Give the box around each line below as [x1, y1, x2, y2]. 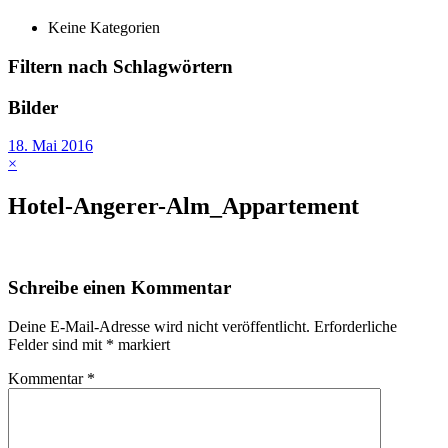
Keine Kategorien [48, 19, 160, 37]
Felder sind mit [8, 335, 106, 353]
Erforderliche [314, 317, 397, 335]
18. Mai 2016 [8, 137, 93, 155]
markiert [114, 335, 170, 353]
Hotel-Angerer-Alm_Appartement [8, 193, 359, 220]
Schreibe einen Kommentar [8, 277, 231, 298]
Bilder [8, 96, 58, 118]
